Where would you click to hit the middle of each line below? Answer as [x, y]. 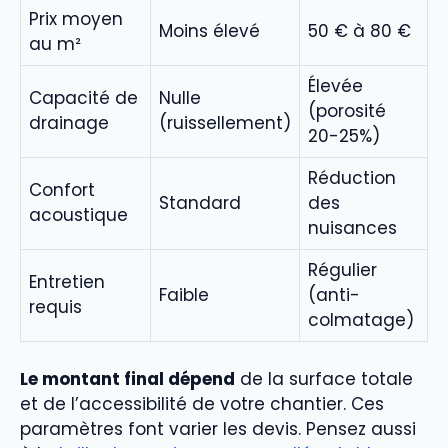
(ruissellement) [225, 122]
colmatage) [361, 319]
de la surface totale [324, 379]
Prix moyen [76, 18]
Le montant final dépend [127, 379]
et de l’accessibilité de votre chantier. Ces [202, 404]
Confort [62, 189]
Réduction [352, 177]
